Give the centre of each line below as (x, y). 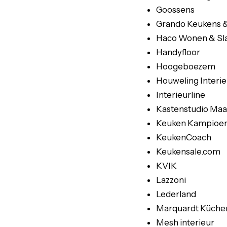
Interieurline (181, 95)
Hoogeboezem (186, 66)
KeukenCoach (184, 137)
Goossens (175, 10)
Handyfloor (178, 52)
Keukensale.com (188, 152)
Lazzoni (171, 180)
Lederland (176, 194)
